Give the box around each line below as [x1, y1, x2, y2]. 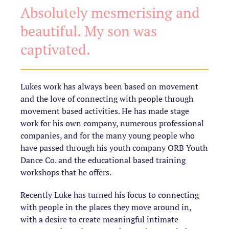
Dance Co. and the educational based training [20, 154, 186, 166]
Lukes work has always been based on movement [20, 80, 198, 92]
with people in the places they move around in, [20, 201, 191, 213]
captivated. [20, 39, 90, 59]
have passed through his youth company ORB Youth [20, 142, 208, 153]
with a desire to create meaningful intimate [20, 213, 178, 225]
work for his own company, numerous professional [20, 117, 204, 129]
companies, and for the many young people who [20, 129, 195, 141]
